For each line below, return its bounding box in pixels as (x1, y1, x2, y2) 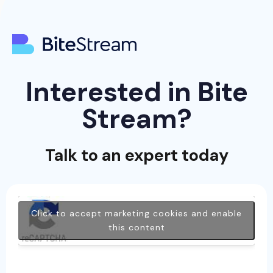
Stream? (81, 101, 192, 137)
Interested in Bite (25, 74, 248, 110)
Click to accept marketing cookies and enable (31, 207, 242, 219)
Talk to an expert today (44, 144, 229, 166)
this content (108, 221, 165, 233)
